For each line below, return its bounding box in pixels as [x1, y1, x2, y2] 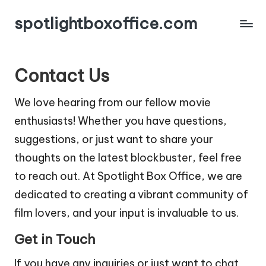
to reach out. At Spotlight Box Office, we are [14, 169, 242, 183]
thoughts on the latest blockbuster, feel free [14, 151, 242, 164]
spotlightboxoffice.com [14, 14, 197, 33]
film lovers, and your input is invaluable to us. [14, 206, 239, 220]
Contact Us [14, 65, 109, 87]
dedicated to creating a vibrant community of [14, 188, 248, 201]
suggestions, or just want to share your [14, 132, 213, 146]
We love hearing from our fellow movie [14, 96, 211, 109]
